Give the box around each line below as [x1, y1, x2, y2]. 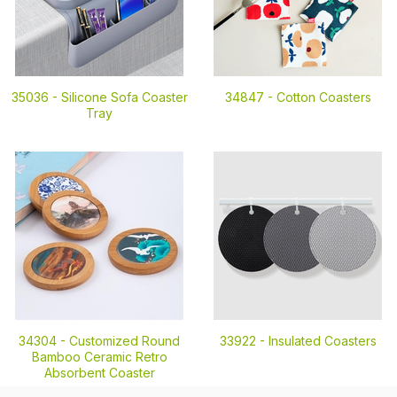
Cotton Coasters [276, 90, 371, 105]
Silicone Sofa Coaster [60, 90, 188, 105]
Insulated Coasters [268, 333, 377, 348]
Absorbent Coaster [43, 365, 155, 380]
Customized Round [69, 333, 180, 348]
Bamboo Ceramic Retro [31, 349, 167, 364]
